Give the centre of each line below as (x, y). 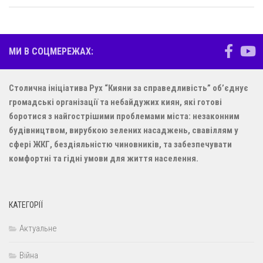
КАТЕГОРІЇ (26, 205)
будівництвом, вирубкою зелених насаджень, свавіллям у (124, 130)
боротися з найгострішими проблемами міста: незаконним (124, 116)
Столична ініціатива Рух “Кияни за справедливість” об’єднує (129, 88)
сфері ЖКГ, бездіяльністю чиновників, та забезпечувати (120, 144)
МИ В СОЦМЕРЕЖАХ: (51, 51)
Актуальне (38, 228)
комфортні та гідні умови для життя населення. (104, 158)
